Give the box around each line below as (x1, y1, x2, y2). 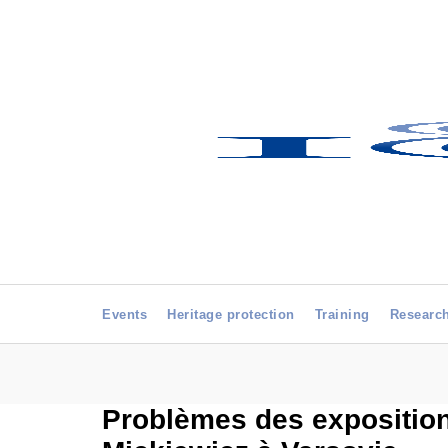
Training (314, 307, 370, 322)
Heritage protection (167, 307, 295, 322)
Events (102, 307, 147, 322)
